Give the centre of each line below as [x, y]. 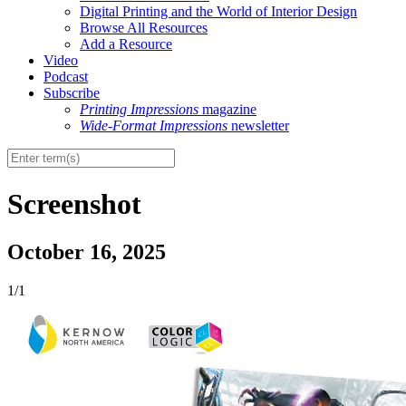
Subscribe [72, 93]
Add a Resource [126, 44]
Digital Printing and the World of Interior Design [218, 12]
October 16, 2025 [87, 252]
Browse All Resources [144, 28]
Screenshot [74, 203]
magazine [227, 110]
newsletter [258, 126]
